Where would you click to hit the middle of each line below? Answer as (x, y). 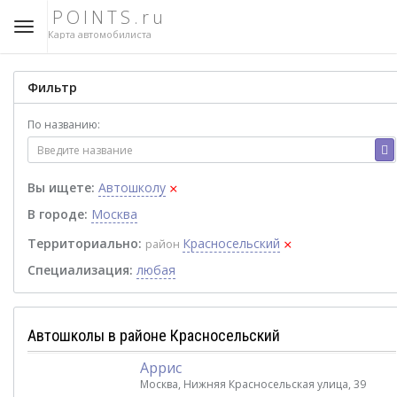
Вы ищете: (61, 187)
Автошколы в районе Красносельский (154, 335)
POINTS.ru (109, 17)
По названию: (64, 125)
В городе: (58, 214)
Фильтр (52, 87)
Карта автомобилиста (100, 34)
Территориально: (85, 243)
